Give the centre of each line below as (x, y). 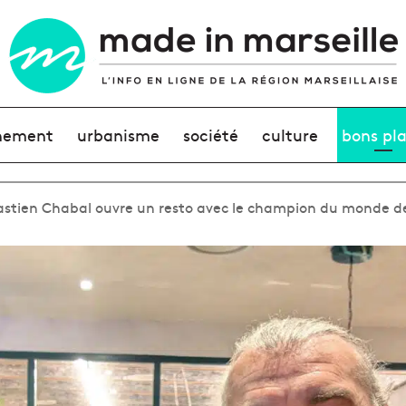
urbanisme (118, 135)
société (210, 135)
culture (290, 135)
